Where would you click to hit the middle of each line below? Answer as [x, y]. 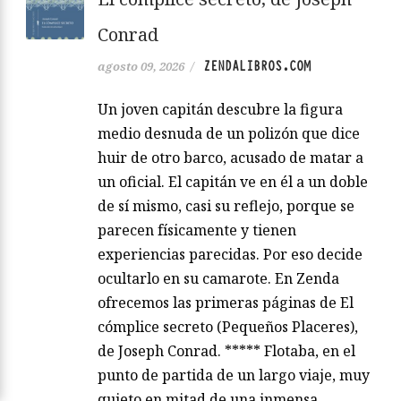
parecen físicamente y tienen [197, 230]
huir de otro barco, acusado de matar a [230, 157]
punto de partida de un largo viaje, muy [234, 375]
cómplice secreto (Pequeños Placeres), [228, 326]
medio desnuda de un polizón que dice [229, 133]
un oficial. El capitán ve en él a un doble [233, 181]
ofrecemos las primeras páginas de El [226, 302]
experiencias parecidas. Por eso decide [230, 254]
